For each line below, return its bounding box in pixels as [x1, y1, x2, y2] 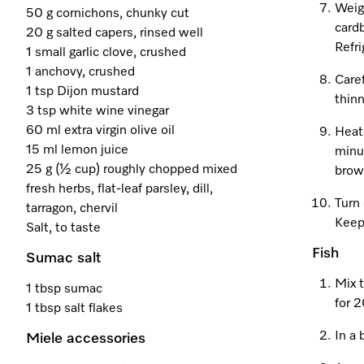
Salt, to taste [26, 222, 101, 235]
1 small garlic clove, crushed [26, 46, 186, 59]
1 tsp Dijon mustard [26, 85, 139, 98]
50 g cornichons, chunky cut [26, 7, 189, 20]
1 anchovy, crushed [26, 66, 135, 79]
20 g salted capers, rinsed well [26, 27, 203, 40]
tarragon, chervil [26, 202, 118, 215]
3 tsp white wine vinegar [26, 105, 169, 118]
